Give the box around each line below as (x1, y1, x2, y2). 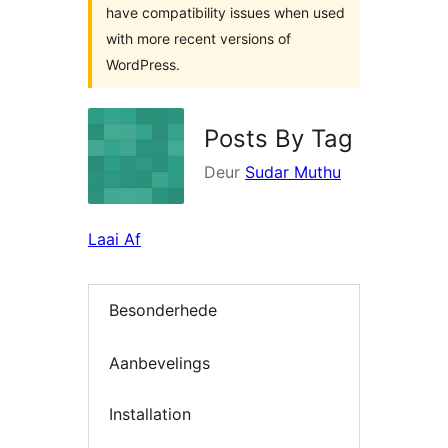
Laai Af (88, 229, 141, 249)
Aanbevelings (109, 352, 210, 373)
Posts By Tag (204, 124, 353, 153)
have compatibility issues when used (106, 4, 345, 21)
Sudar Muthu (245, 162, 341, 182)
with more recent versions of (106, 30, 291, 47)
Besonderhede (109, 300, 217, 321)
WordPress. (106, 56, 180, 73)
